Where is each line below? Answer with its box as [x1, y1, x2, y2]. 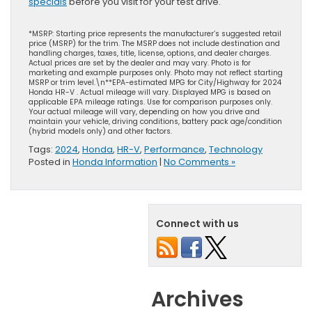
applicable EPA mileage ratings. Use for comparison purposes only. [29, 97, 272, 108]
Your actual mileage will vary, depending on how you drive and [29, 107, 260, 118]
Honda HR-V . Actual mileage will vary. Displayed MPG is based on [29, 87, 271, 98]
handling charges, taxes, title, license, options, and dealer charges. [29, 48, 271, 59]
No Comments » [164, 155, 235, 169]
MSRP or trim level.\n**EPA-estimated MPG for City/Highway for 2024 [29, 77, 281, 88]
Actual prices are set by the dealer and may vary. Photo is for [29, 58, 251, 69]
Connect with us [156, 217, 239, 231]
